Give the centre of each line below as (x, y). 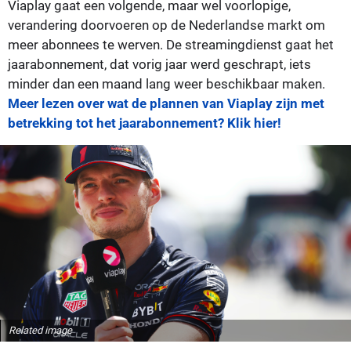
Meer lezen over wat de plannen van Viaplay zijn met (166, 104)
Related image (40, 331)
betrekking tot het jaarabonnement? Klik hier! (145, 123)
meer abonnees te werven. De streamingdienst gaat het (171, 45)
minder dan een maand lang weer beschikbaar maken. (166, 84)
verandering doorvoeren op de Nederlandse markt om (166, 25)
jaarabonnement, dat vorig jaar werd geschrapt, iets (159, 65)
